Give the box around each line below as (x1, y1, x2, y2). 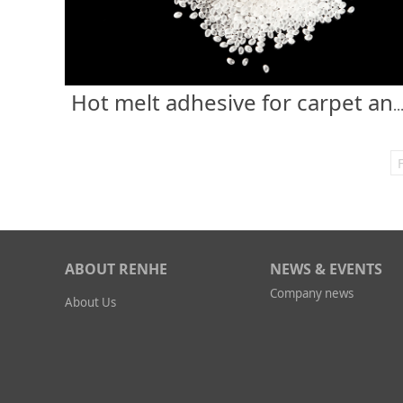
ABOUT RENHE (65, 259, 167, 280)
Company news (270, 285, 354, 302)
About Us (65, 294, 116, 311)
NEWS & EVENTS (270, 259, 382, 280)
